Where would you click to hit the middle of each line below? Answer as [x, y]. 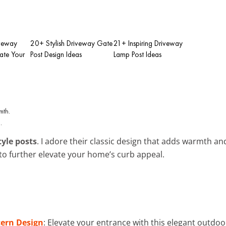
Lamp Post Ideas [137, 54]
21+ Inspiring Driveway [148, 43]
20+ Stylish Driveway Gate [71, 43]
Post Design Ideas [56, 54]
